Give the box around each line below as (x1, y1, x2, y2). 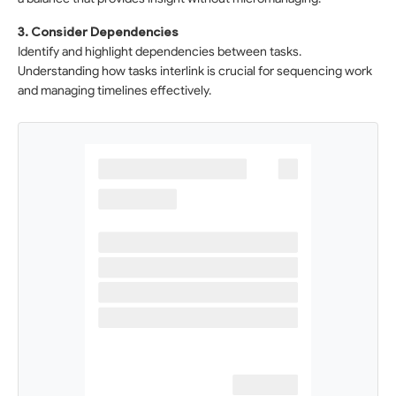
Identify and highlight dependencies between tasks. (18, 44, 301, 59)
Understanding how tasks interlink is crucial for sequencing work (18, 64, 372, 79)
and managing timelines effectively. (18, 83, 211, 98)
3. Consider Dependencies (18, 25, 179, 40)
